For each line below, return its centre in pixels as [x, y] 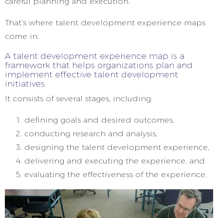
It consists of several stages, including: [79, 99]
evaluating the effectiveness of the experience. [116, 174]
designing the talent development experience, [118, 147]
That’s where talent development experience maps [105, 23]
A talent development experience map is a [95, 56]
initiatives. [27, 83]
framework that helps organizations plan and [99, 65]
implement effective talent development [91, 74]
